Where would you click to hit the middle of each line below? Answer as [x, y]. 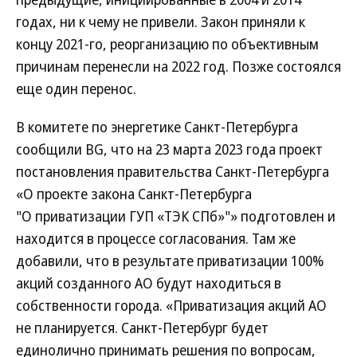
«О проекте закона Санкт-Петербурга [134, 194]
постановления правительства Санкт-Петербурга [173, 171]
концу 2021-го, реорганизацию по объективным [167, 44]
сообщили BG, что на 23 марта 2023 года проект [169, 149]
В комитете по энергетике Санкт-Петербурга [157, 127]
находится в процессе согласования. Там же [156, 238]
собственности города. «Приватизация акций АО [171, 305]
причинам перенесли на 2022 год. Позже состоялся [178, 66]
